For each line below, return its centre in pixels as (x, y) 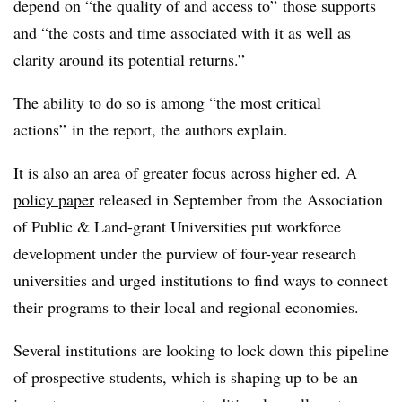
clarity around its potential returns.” (129, 59)
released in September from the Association (239, 199)
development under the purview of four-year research (185, 253)
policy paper (54, 199)
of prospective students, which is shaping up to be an (186, 376)
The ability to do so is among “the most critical (167, 102)
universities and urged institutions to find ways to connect (201, 280)
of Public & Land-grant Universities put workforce (177, 226)
